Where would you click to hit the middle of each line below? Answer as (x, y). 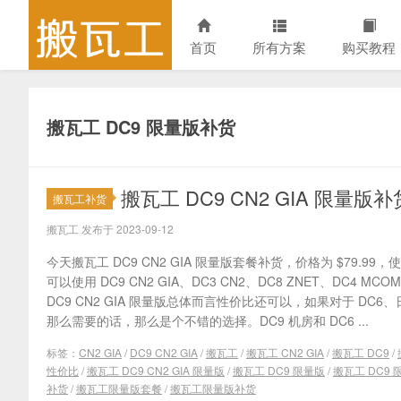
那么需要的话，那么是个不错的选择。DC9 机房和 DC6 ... (208, 320)
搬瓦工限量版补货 (213, 388)
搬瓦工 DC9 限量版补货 (141, 127)
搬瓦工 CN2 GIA (285, 352)
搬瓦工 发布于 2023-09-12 (110, 229)
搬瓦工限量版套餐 (119, 388)
